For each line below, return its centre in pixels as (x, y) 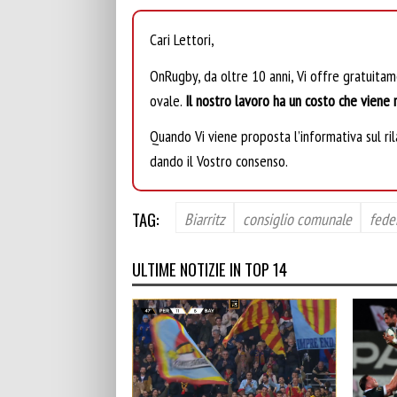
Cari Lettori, (182, 40)
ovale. (167, 100)
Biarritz (205, 218)
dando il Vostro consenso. (219, 161)
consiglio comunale (297, 218)
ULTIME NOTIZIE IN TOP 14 (210, 269)
